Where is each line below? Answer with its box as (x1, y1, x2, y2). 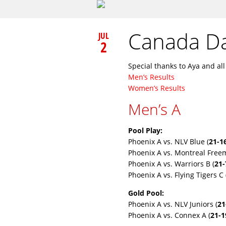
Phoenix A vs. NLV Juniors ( (128, 199, 217, 209)
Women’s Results (128, 83, 185, 93)
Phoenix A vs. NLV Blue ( (128, 137, 209, 146)
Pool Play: (128, 126, 162, 135)
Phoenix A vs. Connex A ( (128, 210, 210, 220)
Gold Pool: (128, 188, 164, 198)
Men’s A (128, 99, 181, 120)
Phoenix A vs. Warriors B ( (128, 159, 214, 168)
